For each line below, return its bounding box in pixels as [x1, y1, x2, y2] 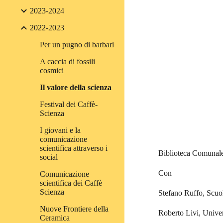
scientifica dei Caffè [40, 179, 102, 187]
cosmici [40, 66, 64, 75]
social [40, 153, 58, 161]
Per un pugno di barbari [40, 40, 114, 49]
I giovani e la [40, 126, 81, 134]
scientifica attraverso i [40, 144, 108, 152]
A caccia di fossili [40, 57, 95, 66]
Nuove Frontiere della [40, 205, 109, 213]
